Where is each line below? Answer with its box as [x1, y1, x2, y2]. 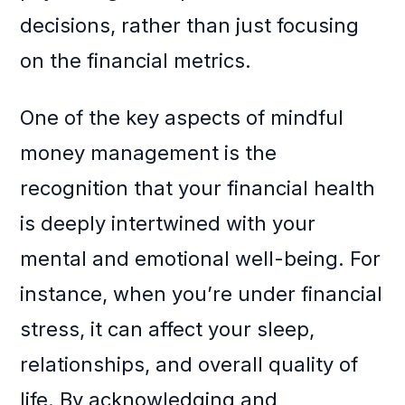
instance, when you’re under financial [20, 282, 383, 306]
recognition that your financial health [20, 176, 376, 201]
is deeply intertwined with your [20, 212, 316, 236]
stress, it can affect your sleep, [20, 317, 316, 342]
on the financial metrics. [20, 49, 252, 73]
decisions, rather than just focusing [20, 14, 360, 38]
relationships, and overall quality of [20, 353, 359, 377]
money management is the [20, 141, 278, 165]
